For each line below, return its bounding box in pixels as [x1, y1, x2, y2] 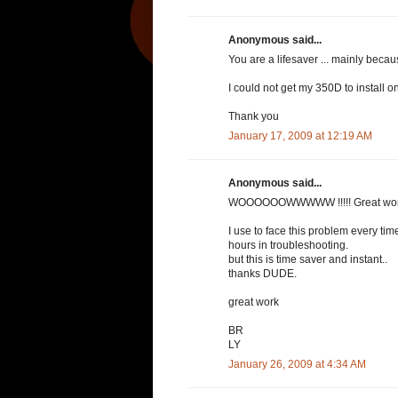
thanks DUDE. [228, 267, 297, 281]
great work [228, 296, 279, 309]
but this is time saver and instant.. [228, 253, 387, 267]
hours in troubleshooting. [228, 239, 348, 252]
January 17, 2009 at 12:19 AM [228, 130, 372, 143]
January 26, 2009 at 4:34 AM [228, 358, 366, 371]
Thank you [228, 110, 279, 123]
